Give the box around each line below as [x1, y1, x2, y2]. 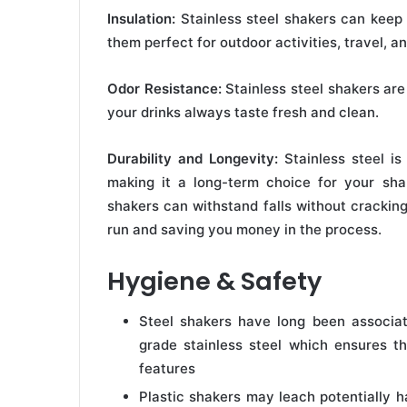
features [139, 360, 195, 378]
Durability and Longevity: [107, 149, 284, 167]
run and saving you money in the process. [107, 220, 382, 238]
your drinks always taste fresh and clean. [107, 103, 379, 121]
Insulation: [107, 9, 175, 27]
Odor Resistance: [107, 79, 222, 97]
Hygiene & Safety [107, 263, 322, 298]
